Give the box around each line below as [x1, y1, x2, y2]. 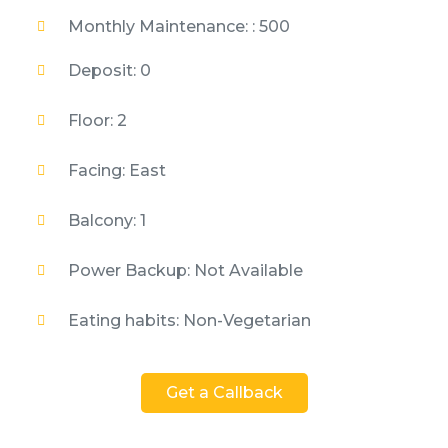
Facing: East [67, 160, 166, 180]
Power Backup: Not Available [67, 260, 303, 280]
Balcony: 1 [67, 210, 146, 230]
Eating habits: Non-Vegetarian [67, 310, 311, 330]
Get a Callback [165, 383, 283, 403]
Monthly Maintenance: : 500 [67, 16, 290, 36]
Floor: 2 [67, 110, 127, 130]
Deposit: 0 [67, 60, 151, 80]
